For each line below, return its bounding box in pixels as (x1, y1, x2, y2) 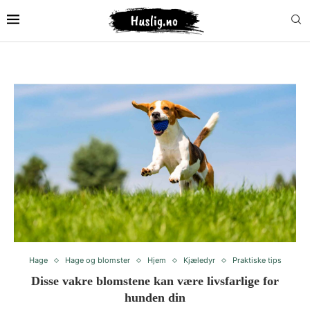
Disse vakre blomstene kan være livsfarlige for (31, 274, 279, 289)
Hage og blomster (64, 255, 130, 266)
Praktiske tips (232, 255, 282, 266)
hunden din (125, 291, 185, 305)
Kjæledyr (183, 255, 215, 266)
